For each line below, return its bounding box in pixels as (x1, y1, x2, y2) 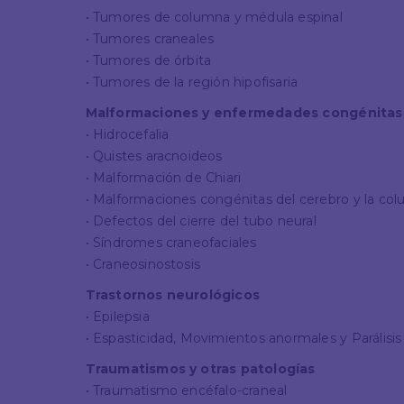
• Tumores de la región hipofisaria (85, 73, 298, 90)
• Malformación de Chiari (85, 169, 242, 186)
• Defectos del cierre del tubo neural (85, 212, 317, 229)
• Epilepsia (85, 308, 150, 325)
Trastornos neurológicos (85, 286, 261, 303)
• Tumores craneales (85, 30, 215, 47)
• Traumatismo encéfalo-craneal (85, 381, 288, 399)
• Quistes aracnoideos (85, 147, 223, 164)
